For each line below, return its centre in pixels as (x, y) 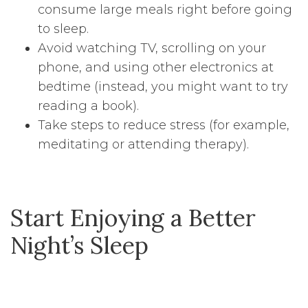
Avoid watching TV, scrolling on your (152, 48)
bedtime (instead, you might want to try (163, 87)
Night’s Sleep (79, 245)
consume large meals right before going (165, 10)
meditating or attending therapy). (143, 145)
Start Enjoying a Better (133, 218)
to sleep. (63, 29)
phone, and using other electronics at (156, 68)
